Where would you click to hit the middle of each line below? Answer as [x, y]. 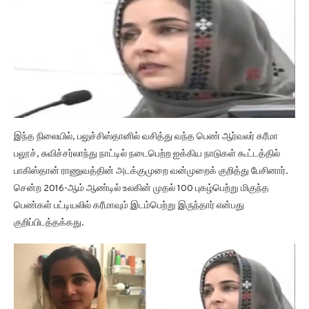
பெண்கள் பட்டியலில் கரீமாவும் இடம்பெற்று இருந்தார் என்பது [129, 206]
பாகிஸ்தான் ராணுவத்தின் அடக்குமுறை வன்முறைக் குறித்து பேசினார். [151, 171]
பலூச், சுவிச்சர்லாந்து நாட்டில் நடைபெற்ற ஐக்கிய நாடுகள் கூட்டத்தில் [147, 154]
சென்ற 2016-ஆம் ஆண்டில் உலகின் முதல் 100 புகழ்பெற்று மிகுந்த [141, 188]
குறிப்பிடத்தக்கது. [49, 223]
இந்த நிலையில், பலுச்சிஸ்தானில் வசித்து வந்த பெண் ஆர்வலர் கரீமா [146, 137]
